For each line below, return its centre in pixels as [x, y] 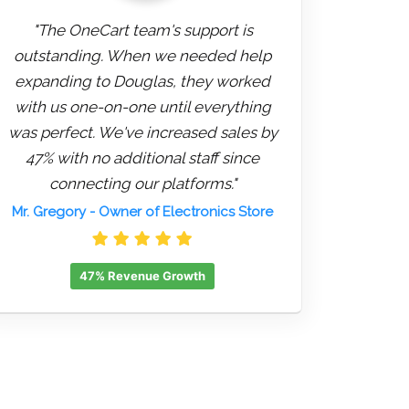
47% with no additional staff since [142, 158]
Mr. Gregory [49, 212]
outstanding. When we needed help [142, 56]
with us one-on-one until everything [142, 107]
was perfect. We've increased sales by [142, 133]
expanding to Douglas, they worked [142, 82]
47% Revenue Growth [142, 276]
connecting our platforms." [142, 184]
